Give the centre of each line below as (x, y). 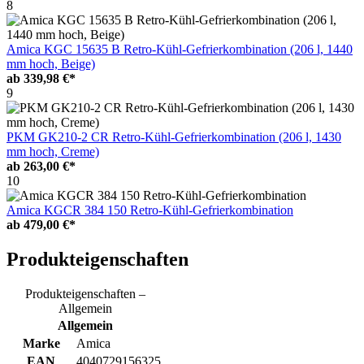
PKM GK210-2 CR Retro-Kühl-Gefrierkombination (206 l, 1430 (174, 136)
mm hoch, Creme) (53, 151)
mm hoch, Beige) (51, 63)
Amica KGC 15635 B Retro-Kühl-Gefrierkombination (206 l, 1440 (180, 49)
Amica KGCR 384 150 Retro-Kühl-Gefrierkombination (150, 210)
